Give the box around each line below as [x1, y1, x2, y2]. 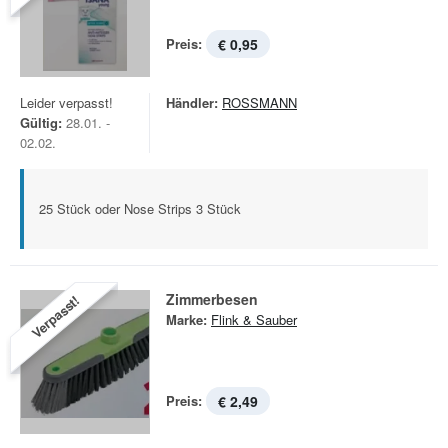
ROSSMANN [222, 93, 297, 112]
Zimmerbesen [166, 289, 258, 309]
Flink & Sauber [211, 310, 297, 329]
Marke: [166, 310, 207, 329]
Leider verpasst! [20, 93, 113, 112]
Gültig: [20, 113, 62, 132]
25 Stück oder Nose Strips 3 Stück [39, 199, 241, 218]
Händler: [166, 93, 218, 112]
